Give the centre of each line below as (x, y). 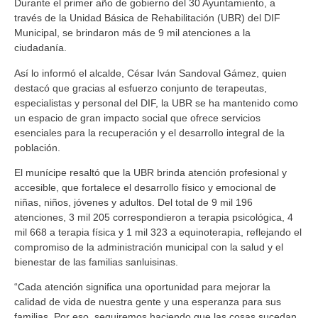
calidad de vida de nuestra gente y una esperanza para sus (148, 302)
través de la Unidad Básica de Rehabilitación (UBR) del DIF (147, 18)
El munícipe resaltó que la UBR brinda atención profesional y (150, 172)
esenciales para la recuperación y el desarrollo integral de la (149, 132)
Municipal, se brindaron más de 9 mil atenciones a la (132, 33)
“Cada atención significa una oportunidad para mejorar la (142, 287)
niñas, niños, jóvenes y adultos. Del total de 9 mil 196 (133, 202)
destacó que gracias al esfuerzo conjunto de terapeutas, (141, 88)
